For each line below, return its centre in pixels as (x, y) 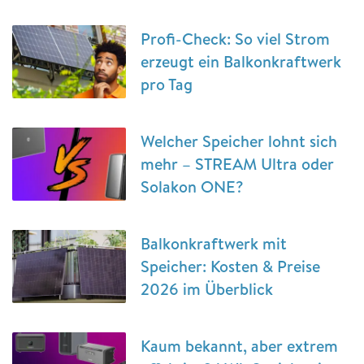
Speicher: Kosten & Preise (230, 266)
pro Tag (167, 84)
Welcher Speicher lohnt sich (239, 141)
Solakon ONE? (192, 187)
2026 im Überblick (207, 289)
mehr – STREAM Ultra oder (237, 164)
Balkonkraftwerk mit (214, 244)
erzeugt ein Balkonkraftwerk (241, 62)
